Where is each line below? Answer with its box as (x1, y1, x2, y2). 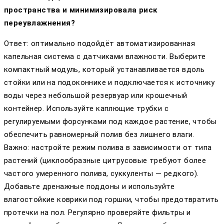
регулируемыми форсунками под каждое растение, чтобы (4, 117, 217, 126)
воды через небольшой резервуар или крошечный (4, 91, 187, 100)
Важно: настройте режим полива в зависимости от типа (4, 143, 212, 152)
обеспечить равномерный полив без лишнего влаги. (4, 130, 194, 139)
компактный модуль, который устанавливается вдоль (4, 65, 205, 74)
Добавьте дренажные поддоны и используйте (4, 182, 174, 191)
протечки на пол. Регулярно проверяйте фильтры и (4, 208, 191, 217)
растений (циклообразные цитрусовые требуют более (4, 156, 206, 165)
